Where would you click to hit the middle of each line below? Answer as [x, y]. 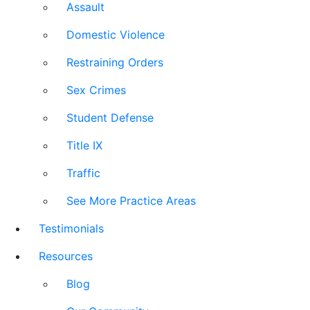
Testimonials [71, 228]
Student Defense [110, 118]
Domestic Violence [116, 35]
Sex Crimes [96, 90]
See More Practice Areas [131, 201]
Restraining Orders [115, 62]
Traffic [83, 173]
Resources [66, 256]
